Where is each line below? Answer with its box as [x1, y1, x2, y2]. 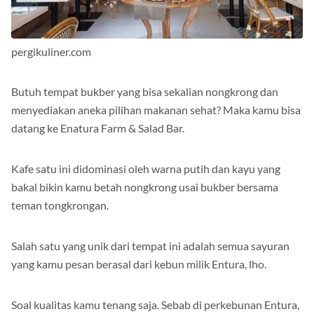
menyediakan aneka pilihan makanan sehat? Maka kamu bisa [11, 103, 301, 117]
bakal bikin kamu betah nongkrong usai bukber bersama [11, 180, 278, 194]
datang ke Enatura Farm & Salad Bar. [11, 121, 184, 135]
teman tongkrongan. [11, 198, 109, 212]
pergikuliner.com [11, 45, 91, 59]
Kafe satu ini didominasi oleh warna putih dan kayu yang [11, 162, 280, 176]
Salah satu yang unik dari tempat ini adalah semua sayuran [11, 239, 289, 253]
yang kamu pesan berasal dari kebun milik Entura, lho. [11, 257, 266, 271]
